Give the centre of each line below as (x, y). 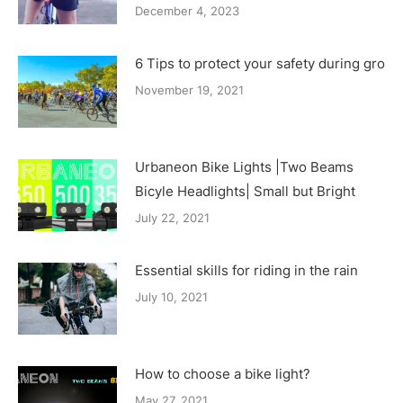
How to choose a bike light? (223, 373)
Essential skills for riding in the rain (246, 270)
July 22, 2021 (172, 217)
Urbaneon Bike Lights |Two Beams (244, 166)
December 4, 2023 (187, 10)
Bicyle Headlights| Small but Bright (245, 191)
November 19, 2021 (189, 90)
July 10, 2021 (171, 296)
